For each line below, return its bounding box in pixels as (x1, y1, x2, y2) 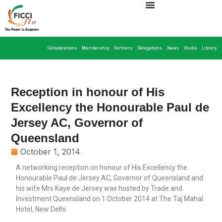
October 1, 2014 (20, 146, 81, 157)
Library (202, 45, 217, 51)
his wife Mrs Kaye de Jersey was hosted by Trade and (16, 184, 183, 192)
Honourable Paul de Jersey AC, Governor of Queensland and (16, 173, 204, 182)
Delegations (137, 45, 162, 51)
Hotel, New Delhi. (16, 205, 68, 213)
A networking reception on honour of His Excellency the (16, 163, 188, 171)
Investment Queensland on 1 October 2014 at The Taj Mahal (16, 194, 204, 203)
